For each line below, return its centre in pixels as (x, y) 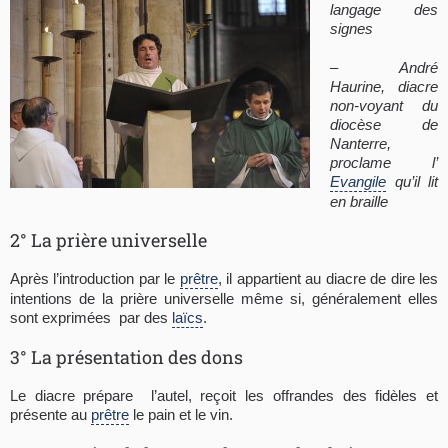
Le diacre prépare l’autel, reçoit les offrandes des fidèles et (224, 395)
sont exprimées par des (91, 317)
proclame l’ (384, 162)
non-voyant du (384, 105)
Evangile (358, 181)
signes (351, 28)
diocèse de (384, 124)
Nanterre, (360, 143)
